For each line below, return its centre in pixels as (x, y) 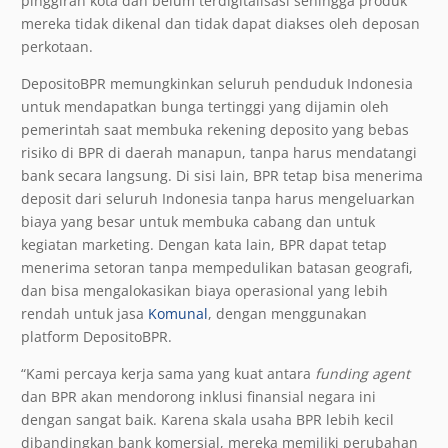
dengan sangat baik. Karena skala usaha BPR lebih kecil (207, 419)
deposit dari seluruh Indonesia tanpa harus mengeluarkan (218, 198)
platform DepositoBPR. (96, 336)
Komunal (178, 313)
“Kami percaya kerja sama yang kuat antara (168, 373)
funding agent (362, 373)
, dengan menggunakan (287, 313)
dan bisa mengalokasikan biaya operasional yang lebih (204, 290)
